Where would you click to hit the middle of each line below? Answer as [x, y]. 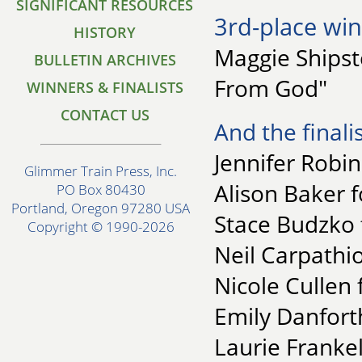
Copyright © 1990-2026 [101, 227]
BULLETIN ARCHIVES [105, 60]
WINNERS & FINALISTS [105, 87]
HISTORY [105, 32]
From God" [271, 88]
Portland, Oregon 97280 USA [101, 208]
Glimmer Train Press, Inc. [101, 171]
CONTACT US [105, 115]
